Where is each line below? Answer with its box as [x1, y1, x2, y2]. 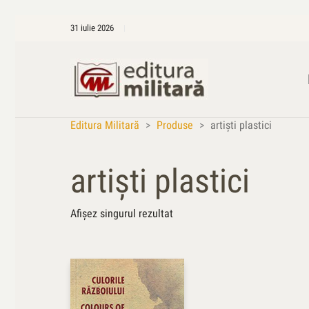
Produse [157, 119, 193, 132]
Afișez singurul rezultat [70, 207, 173, 220]
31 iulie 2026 [70, 23, 114, 33]
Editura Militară [70, 119, 139, 132]
